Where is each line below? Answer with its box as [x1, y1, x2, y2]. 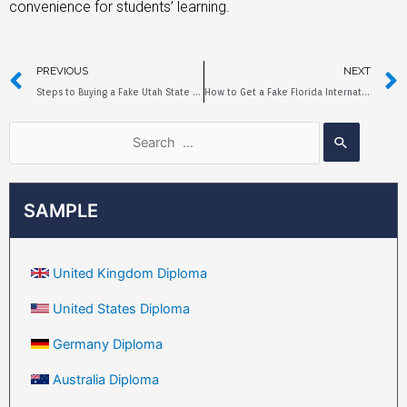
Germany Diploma [53, 336, 163, 353]
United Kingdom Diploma [53, 265, 207, 283]
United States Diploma [53, 301, 190, 318]
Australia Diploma [53, 372, 159, 389]
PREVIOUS [36, 64, 88, 77]
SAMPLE [24, 200, 98, 223]
